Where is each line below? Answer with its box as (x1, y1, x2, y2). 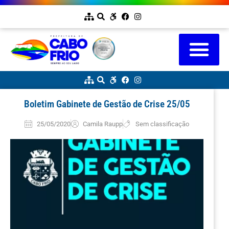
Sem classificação (135, 120, 190, 128)
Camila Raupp (83, 120, 123, 128)
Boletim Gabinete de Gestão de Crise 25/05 (24, 98, 190, 110)
